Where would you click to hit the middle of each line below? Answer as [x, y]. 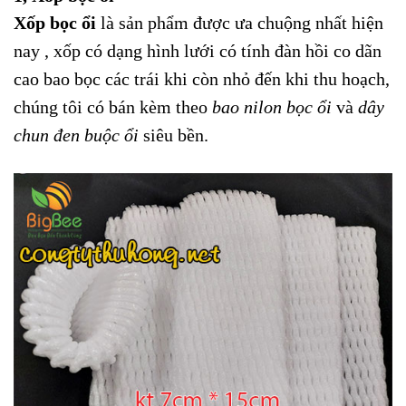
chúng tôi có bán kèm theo [113, 107]
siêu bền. [174, 135]
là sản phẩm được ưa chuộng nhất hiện [240, 23]
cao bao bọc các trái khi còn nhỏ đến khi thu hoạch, [202, 79]
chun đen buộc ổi [76, 135]
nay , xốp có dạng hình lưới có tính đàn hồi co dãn [198, 51]
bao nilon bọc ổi [272, 107]
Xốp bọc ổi [55, 23]
